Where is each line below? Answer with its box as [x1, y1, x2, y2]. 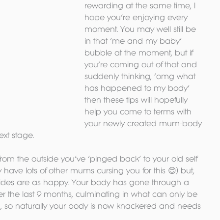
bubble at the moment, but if [84, 48, 195, 57]
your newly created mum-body [84, 119, 204, 128]
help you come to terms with [84, 107, 194, 116]
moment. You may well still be [84, 25, 198, 33]
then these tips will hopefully [84, 95, 190, 104]
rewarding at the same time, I [84, 1, 198, 10]
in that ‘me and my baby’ [84, 36, 184, 45]
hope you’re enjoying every [84, 13, 190, 22]
